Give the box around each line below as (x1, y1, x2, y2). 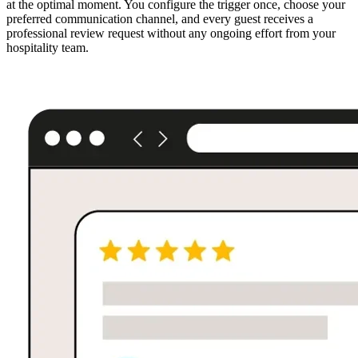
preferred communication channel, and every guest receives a (6, 11, 313, 26)
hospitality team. (6, 40, 89, 54)
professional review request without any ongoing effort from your (6, 26, 336, 40)
